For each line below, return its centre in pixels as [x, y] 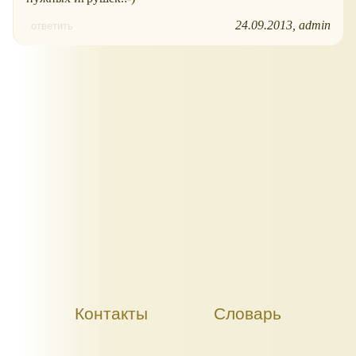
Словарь [248, 314]
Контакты [111, 314]
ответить [52, 25]
